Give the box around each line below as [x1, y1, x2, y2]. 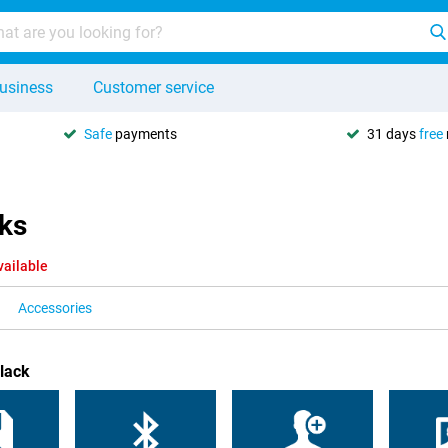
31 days [367, 125, 419, 142]
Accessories [18, 300, 92, 316]
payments [112, 125, 177, 142]
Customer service [93, 78, 214, 97]
